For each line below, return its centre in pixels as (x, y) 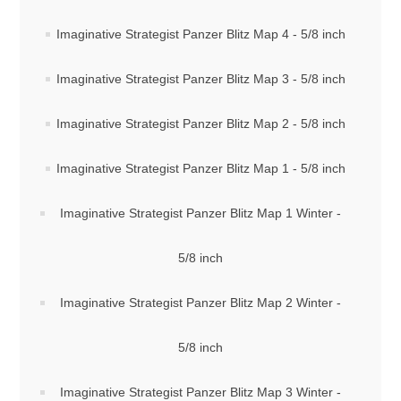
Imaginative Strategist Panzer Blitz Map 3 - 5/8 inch (200, 79)
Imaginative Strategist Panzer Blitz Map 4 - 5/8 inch (200, 34)
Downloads (69, 38)
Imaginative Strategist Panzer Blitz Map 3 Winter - (200, 392)
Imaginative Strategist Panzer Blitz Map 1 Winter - (200, 213)
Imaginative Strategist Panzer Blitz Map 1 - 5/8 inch (200, 168)
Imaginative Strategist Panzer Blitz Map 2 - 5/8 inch (200, 124)
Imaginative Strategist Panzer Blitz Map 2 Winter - (200, 303)
